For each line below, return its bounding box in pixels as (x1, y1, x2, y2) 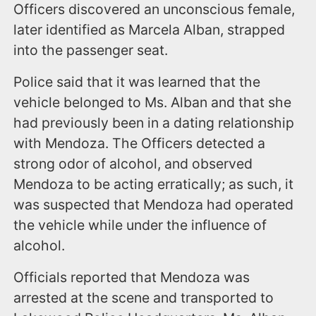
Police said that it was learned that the (13, 73, 261, 90)
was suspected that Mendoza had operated (13, 195, 294, 213)
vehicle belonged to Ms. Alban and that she (13, 93, 292, 111)
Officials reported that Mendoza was (13, 268, 250, 286)
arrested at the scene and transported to (13, 288, 274, 306)
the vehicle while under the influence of (13, 216, 267, 233)
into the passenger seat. (13, 41, 169, 59)
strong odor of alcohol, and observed (13, 154, 253, 172)
